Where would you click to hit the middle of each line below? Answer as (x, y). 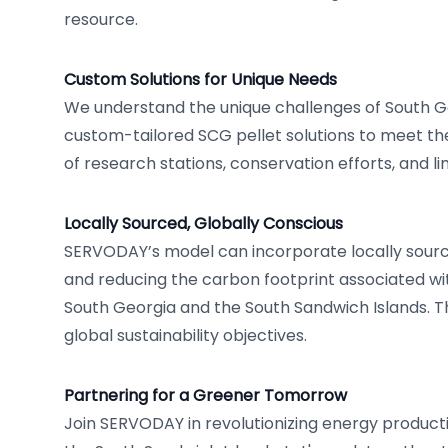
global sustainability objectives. (185, 335)
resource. (101, 19)
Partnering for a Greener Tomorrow (205, 395)
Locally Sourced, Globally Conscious (203, 223)
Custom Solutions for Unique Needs (200, 79)
